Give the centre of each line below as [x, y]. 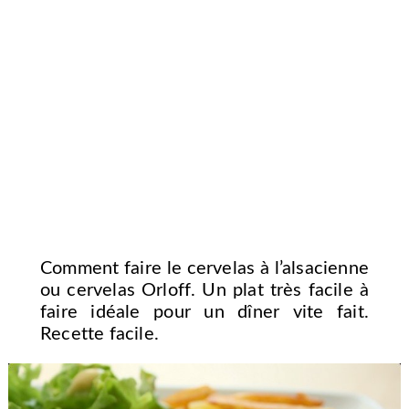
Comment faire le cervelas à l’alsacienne [204, 269]
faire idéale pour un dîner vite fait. [204, 313]
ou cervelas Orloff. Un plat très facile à [204, 291]
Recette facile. [99, 335]
